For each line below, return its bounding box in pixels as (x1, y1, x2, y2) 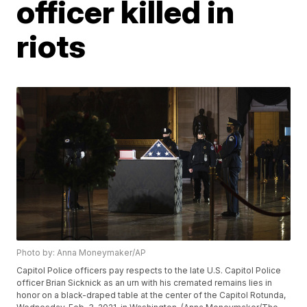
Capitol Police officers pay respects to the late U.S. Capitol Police (16, 265, 282, 276)
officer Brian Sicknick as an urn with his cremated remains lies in (16, 278, 273, 288)
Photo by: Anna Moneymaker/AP (16, 247, 147, 258)
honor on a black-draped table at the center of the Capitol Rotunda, (16, 290, 286, 301)
